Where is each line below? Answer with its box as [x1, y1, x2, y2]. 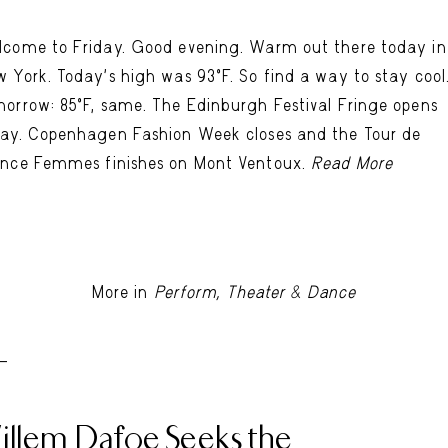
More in [91, 281, 154, 302]
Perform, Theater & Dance [153, 281, 357, 302]
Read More [311, 152, 393, 173]
